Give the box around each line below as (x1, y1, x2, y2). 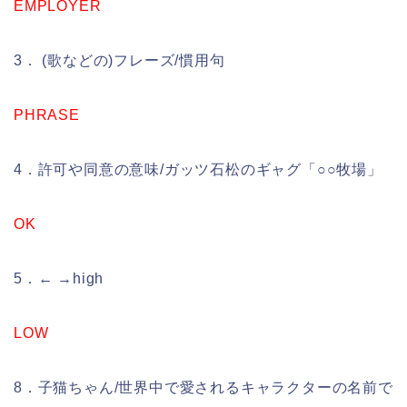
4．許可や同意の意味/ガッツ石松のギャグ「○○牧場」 (14, 162, 382, 178)
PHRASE (14, 107, 80, 124)
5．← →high (14, 271, 104, 287)
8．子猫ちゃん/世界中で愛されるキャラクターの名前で (14, 380, 393, 396)
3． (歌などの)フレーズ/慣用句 (14, 53, 225, 69)
